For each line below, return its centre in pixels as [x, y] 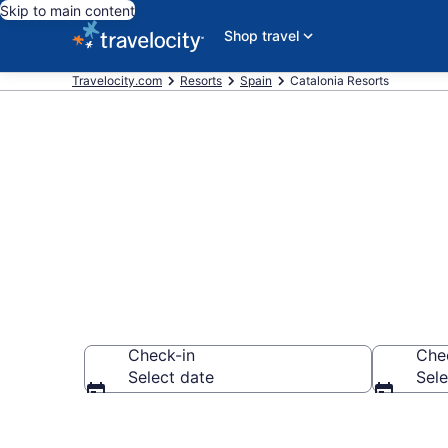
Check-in [161, 355]
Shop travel [261, 35]
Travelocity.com [117, 80]
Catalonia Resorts [339, 80]
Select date [171, 377]
